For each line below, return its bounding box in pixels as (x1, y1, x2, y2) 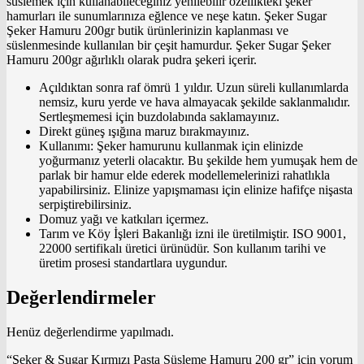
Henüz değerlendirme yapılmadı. (6, 324, 174, 339)
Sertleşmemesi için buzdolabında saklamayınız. (39, 109, 283, 123)
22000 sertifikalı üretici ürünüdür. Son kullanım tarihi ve (39, 240, 326, 255)
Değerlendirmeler (6, 286, 156, 308)
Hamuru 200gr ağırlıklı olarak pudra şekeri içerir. (6, 52, 260, 67)
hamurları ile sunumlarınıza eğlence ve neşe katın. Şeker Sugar (6, 8, 327, 23)
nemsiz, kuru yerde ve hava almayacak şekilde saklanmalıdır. (39, 94, 350, 109)
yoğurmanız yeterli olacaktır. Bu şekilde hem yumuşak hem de (39, 153, 357, 167)
